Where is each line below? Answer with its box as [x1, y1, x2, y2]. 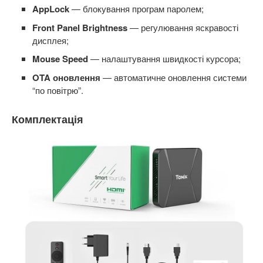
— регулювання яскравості [127, 21, 238, 34]
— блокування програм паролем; [69, 2, 204, 15]
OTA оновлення [32, 71, 100, 85]
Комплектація [9, 112, 83, 127]
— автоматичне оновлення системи [100, 71, 247, 84]
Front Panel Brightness [32, 21, 127, 35]
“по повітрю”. [32, 84, 83, 97]
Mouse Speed [32, 52, 88, 66]
